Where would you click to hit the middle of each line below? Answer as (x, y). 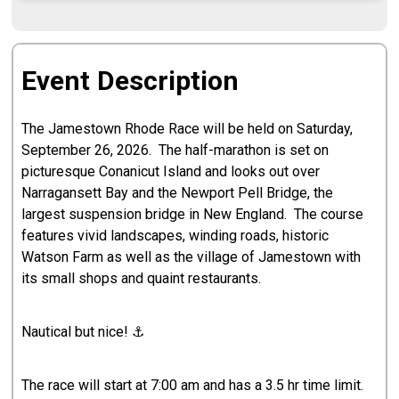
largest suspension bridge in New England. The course (193, 214)
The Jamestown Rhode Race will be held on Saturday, (187, 128)
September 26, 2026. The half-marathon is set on (175, 150)
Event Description (130, 80)
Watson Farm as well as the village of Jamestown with (191, 256)
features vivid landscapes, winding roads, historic (175, 235)
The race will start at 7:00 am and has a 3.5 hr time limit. (195, 385)
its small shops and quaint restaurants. (143, 278)
